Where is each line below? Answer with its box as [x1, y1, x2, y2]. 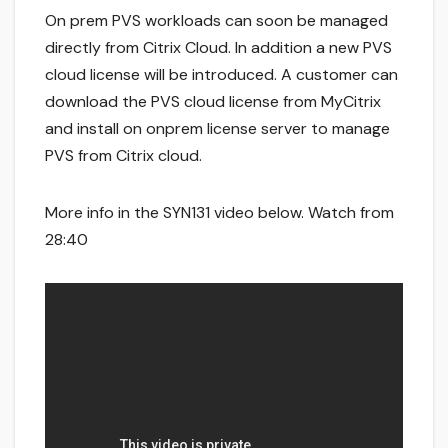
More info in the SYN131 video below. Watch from [45, 201, 394, 223]
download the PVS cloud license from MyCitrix [45, 90, 381, 112]
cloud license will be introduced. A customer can [45, 63, 398, 85]
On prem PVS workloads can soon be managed [45, 9, 388, 31]
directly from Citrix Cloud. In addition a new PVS [45, 36, 392, 58]
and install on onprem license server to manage [45, 117, 390, 139]
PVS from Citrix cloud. [45, 144, 202, 166]
